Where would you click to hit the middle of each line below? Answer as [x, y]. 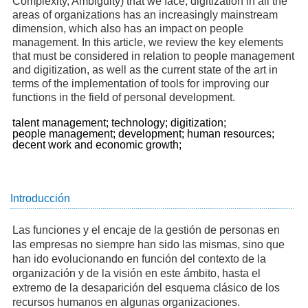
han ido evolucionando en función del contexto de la [139, 259]
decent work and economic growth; [98, 145]
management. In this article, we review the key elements [147, 43]
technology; [141, 123]
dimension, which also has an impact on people [128, 29]
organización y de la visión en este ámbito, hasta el [136, 274]
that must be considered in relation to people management [153, 56]
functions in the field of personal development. [123, 98]
